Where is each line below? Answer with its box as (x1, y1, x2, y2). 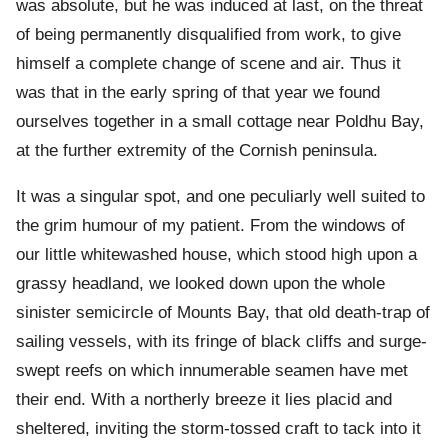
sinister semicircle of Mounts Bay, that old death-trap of (16, 303, 430, 323)
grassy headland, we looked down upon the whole (16, 274, 385, 294)
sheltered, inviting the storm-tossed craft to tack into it (16, 419, 421, 439)
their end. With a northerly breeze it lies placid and (16, 390, 392, 410)
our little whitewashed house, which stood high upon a (16, 245, 417, 265)
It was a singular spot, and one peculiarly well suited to (16, 187, 425, 207)
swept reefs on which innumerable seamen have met (16, 361, 408, 381)
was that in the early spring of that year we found (16, 83, 380, 103)
